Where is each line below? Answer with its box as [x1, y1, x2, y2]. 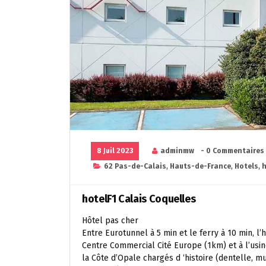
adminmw [160, 147, 194, 155]
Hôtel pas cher [82, 216, 138, 226]
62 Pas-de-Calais [104, 162, 166, 170]
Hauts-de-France [170, 162, 231, 170]
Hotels [235, 162, 258, 170]
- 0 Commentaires [201, 147, 264, 155]
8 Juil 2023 [97, 147, 133, 155]
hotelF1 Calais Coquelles [82, 192, 196, 205]
